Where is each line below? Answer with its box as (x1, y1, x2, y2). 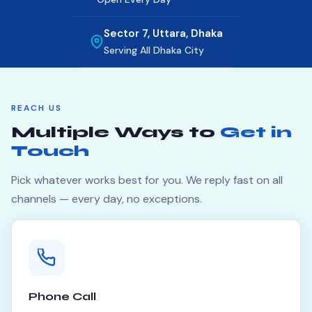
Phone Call (29, 290, 96, 303)
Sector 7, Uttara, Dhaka (103, 26, 223, 40)
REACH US (11, 102, 62, 114)
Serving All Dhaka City (103, 44, 204, 56)
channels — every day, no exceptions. (11, 192, 202, 206)
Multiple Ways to (11, 123, 220, 141)
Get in (220, 123, 292, 141)
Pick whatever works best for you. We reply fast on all (11, 173, 283, 187)
